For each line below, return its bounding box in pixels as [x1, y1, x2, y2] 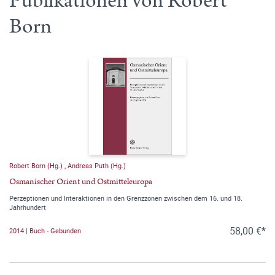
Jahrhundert [9, 202, 46, 212]
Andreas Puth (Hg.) [68, 160, 126, 170]
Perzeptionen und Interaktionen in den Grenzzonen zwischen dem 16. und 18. [9, 193, 242, 203]
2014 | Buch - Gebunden [9, 226, 81, 236]
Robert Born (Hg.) [9, 160, 64, 170]
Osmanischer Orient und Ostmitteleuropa [9, 175, 152, 188]
